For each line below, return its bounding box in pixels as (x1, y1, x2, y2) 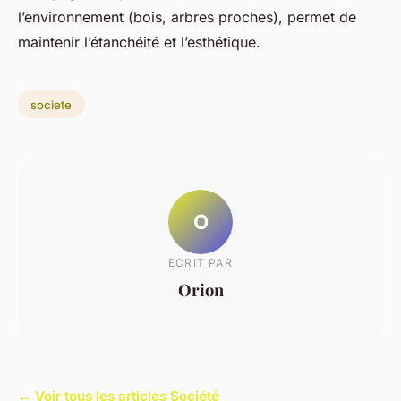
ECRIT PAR (168, 256, 233, 270)
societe (30, 97, 73, 112)
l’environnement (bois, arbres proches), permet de (18, 7, 356, 26)
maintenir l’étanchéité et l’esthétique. (18, 32, 260, 51)
